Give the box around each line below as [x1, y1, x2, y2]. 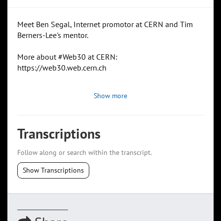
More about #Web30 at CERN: [17, 52, 117, 62]
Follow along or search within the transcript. [17, 148, 152, 157]
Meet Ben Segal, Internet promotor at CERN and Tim [17, 19, 193, 30]
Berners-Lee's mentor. [17, 30, 88, 40]
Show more [94, 91, 127, 101]
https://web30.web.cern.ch [17, 63, 107, 73]
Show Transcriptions [23, 166, 84, 175]
